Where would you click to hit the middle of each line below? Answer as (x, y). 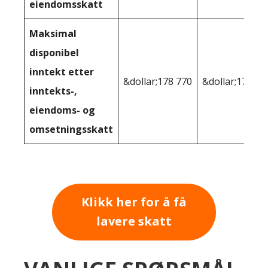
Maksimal (53, 33)
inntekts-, (53, 91)
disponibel (54, 52)
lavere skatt (134, 221)
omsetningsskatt (71, 129)
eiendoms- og (62, 110)
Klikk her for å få (134, 202)
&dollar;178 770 (158, 81)
